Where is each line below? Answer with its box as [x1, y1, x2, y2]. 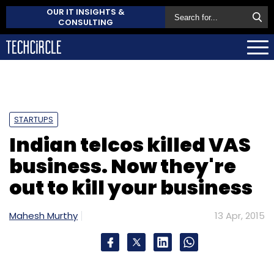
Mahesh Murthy [9, 209, 78, 222]
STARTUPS [14, 113, 53, 125]
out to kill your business [9, 173, 253, 201]
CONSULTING [58, 17, 113, 28]
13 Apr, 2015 [215, 209, 265, 222]
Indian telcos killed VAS [9, 130, 251, 158]
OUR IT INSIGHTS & [46, 6, 125, 18]
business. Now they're [9, 152, 236, 180]
